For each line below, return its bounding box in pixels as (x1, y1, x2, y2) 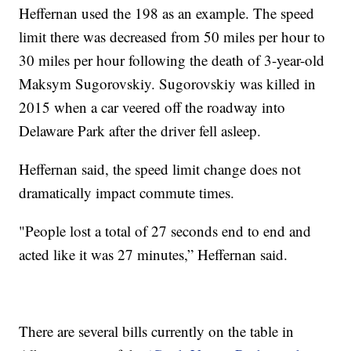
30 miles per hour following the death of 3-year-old (19, 49, 325, 70)
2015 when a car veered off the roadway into (19, 96, 286, 117)
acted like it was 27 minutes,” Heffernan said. (19, 244, 288, 264)
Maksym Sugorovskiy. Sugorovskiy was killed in (19, 73, 317, 93)
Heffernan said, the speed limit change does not (19, 158, 302, 179)
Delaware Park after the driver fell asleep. (19, 120, 262, 140)
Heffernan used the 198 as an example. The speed (19, 2, 315, 23)
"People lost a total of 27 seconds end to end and (19, 220, 312, 241)
